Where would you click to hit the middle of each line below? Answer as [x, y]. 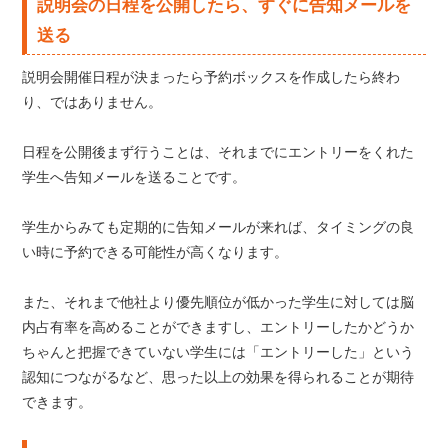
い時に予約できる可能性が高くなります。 [155, 252]
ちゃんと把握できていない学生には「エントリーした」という [218, 352]
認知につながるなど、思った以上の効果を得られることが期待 [218, 377]
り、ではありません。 [92, 102]
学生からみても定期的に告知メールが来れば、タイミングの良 [218, 227]
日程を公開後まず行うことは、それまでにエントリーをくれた [218, 152]
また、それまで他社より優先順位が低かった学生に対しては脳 [218, 302]
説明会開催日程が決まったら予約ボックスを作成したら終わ [211, 77]
